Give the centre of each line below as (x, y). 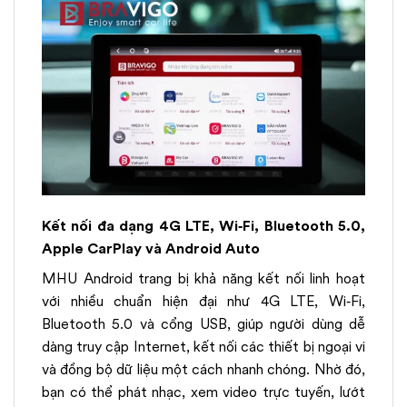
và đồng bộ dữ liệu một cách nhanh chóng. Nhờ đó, (203, 369)
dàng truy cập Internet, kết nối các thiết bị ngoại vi (203, 346)
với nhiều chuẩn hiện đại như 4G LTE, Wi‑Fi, (203, 301)
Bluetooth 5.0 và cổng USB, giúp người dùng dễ (203, 323)
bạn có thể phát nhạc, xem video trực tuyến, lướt (203, 392)
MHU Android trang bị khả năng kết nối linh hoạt (203, 278)
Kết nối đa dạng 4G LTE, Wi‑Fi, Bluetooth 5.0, (203, 225)
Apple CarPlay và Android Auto (151, 248)
